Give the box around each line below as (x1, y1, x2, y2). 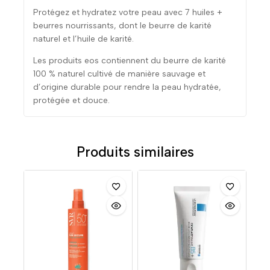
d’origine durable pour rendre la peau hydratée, (33, 82, 221, 93)
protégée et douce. (33, 95, 110, 106)
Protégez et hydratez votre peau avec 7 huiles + (33, 7, 222, 18)
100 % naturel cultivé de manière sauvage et (33, 69, 206, 80)
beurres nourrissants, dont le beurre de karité (33, 20, 212, 31)
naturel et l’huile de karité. (33, 34, 134, 45)
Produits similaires (76, 143, 194, 161)
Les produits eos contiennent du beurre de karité (33, 55, 226, 66)
